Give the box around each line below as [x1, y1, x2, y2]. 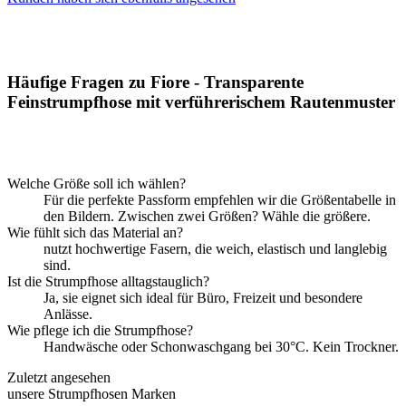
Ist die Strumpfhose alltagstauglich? [7, 274, 209, 290]
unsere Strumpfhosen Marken [7, 386, 176, 402]
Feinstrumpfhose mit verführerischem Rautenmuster [7, 92, 395, 111]
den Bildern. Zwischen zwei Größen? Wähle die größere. [43, 208, 371, 225]
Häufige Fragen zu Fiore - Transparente [7, 72, 304, 92]
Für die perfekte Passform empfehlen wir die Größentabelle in [43, 192, 396, 208]
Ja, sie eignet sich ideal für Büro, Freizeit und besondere [43, 290, 362, 306]
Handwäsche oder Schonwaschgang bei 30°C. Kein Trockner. [43, 339, 399, 355]
